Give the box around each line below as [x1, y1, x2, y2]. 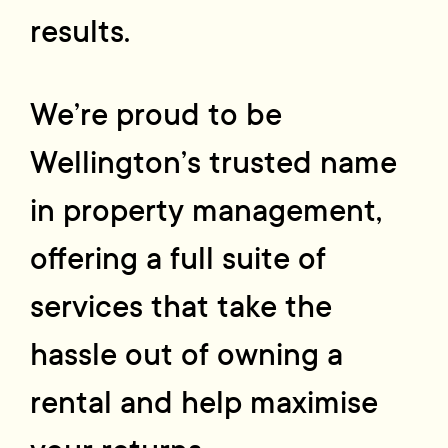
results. [30, 12, 131, 51]
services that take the [30, 287, 333, 327]
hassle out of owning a [30, 335, 344, 375]
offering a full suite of [30, 239, 327, 279]
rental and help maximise [30, 383, 379, 423]
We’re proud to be [30, 95, 283, 135]
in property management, [30, 191, 383, 231]
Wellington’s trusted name [30, 143, 398, 183]
